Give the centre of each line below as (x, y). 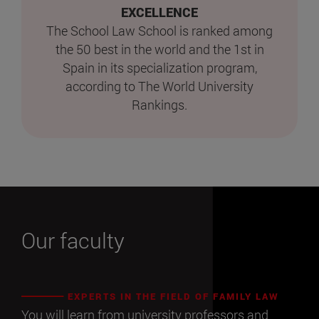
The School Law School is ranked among (159, 31)
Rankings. (159, 105)
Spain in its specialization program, (159, 68)
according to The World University (159, 87)
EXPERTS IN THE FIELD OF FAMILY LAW (172, 296)
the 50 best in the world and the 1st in (159, 49)
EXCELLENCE (159, 12)
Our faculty (73, 240)
